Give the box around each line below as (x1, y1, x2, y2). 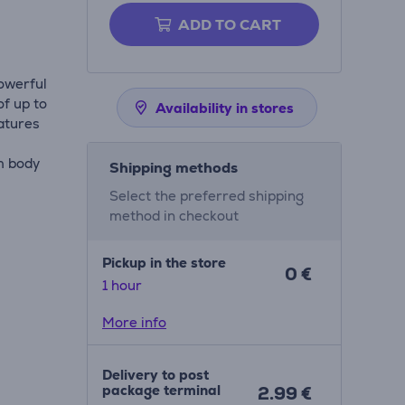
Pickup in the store (101, 254, 226, 271)
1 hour (101, 277, 142, 294)
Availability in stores (155, 99, 294, 117)
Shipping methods (108, 158, 238, 177)
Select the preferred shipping (108, 187, 304, 204)
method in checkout (108, 207, 239, 224)
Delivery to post (101, 366, 209, 383)
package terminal (101, 381, 221, 399)
